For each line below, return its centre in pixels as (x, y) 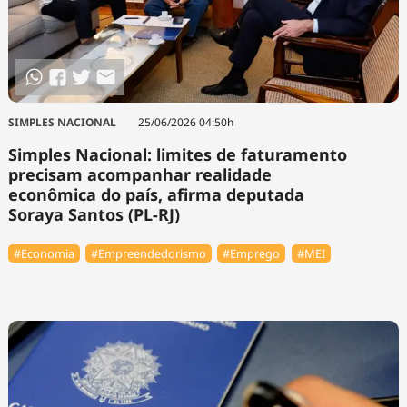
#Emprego (252, 253)
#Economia (44, 253)
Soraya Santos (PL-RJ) (94, 214)
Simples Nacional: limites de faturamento (177, 154)
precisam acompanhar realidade (139, 174)
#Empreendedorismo (149, 253)
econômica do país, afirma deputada (156, 194)
